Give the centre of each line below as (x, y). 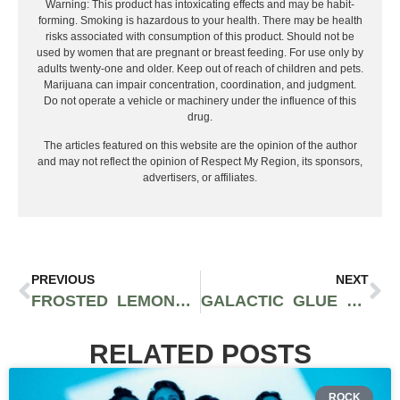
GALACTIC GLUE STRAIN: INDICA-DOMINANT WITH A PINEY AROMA (354, 301)
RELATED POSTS (200, 354)
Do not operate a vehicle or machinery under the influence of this (200, 100)
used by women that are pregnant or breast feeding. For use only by (200, 52)
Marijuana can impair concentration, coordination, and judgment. (200, 84)
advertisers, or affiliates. (200, 178)
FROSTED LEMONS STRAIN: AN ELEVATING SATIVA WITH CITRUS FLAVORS (183, 301)
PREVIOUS (63, 280)
